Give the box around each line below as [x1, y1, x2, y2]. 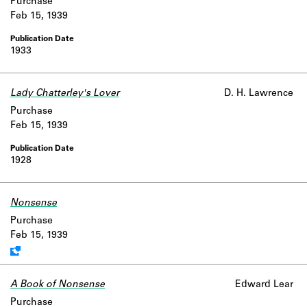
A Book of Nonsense [10, 280, 105, 290]
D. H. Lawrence [224, 89, 293, 99]
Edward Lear [235, 280, 293, 290]
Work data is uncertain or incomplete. [57, 199, 230, 208]
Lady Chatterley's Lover [10, 89, 119, 99]
